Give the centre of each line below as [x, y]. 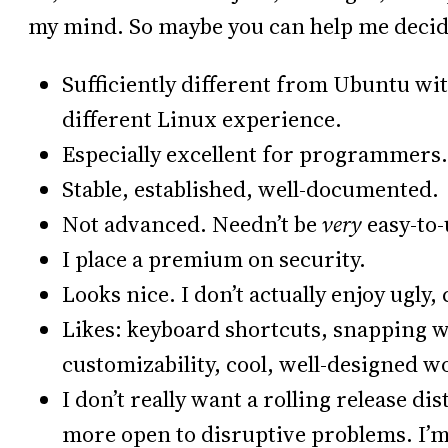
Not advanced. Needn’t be [192, 224]
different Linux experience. [202, 119]
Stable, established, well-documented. [250, 189]
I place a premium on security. [214, 259]
